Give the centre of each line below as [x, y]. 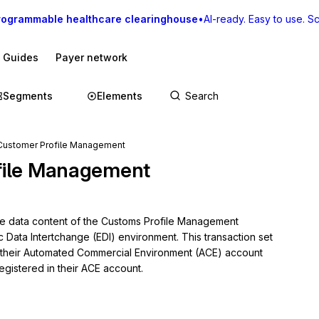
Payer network [91, 57]
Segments [28, 96]
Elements [120, 96]
